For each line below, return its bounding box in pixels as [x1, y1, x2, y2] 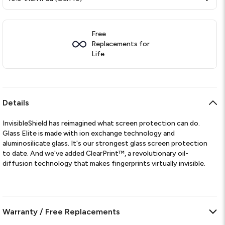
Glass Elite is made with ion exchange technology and [3, 129, 175, 138]
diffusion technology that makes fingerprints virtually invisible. [3, 159, 206, 168]
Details [3, 98, 30, 107]
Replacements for [91, 40, 150, 48]
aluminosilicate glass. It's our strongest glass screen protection [3, 139, 208, 148]
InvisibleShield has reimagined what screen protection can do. [3, 119, 200, 128]
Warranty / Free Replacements [3, 207, 121, 216]
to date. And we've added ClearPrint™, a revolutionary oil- [3, 149, 189, 158]
